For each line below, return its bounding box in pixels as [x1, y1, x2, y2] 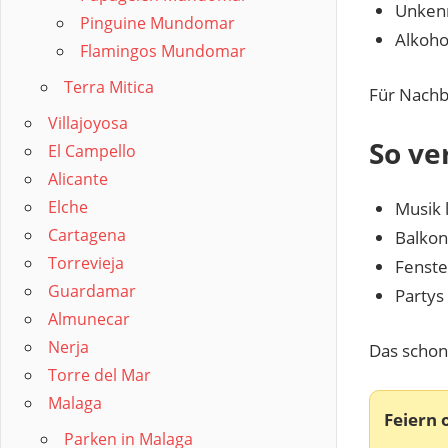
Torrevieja [48, 252, 124, 274]
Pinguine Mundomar [80, 12, 235, 34]
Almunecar [48, 308, 130, 330]
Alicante [48, 168, 108, 190]
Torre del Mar [48, 364, 151, 386]
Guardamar [48, 280, 136, 302]
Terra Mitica [64, 76, 154, 98]
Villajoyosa [48, 112, 128, 134]
